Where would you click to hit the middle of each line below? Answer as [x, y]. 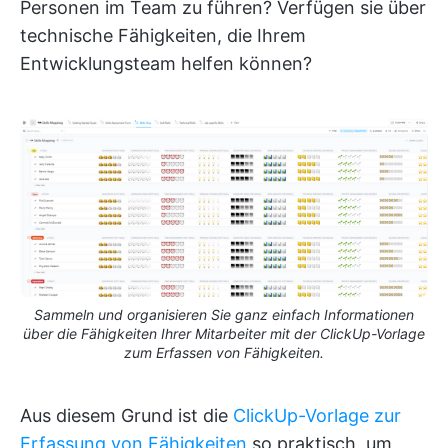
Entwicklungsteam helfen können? [166, 64]
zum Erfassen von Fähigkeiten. [224, 353]
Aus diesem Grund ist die [126, 416]
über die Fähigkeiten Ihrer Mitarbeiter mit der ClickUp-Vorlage [224, 334]
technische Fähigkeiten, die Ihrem [163, 36]
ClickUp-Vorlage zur [317, 416]
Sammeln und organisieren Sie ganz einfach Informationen [224, 315]
